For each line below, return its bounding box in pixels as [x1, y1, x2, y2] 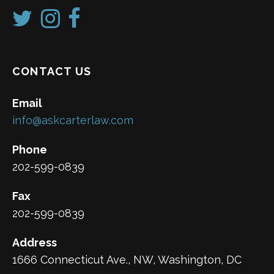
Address [12, 236, 57, 250]
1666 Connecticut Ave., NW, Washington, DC [12, 253, 242, 267]
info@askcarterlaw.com [12, 114, 133, 127]
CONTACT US [12, 65, 91, 78]
